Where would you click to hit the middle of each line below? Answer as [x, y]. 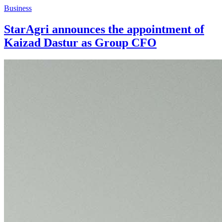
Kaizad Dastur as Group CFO [80, 42]
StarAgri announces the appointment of [104, 29]
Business [18, 8]
